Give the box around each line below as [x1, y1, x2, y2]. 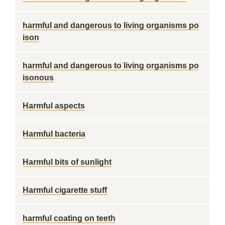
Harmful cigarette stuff [23, 186, 107, 194]
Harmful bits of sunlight [23, 158, 111, 166]
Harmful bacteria [23, 130, 85, 138]
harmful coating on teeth [23, 214, 116, 222]
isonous [23, 73, 54, 82]
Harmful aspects [23, 101, 85, 110]
